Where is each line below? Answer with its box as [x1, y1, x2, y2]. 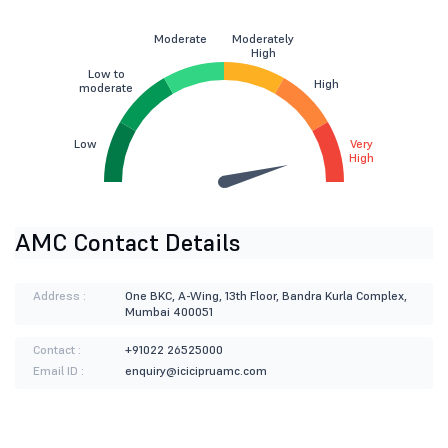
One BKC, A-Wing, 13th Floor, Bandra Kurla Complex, [124, 288, 407, 304]
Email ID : [33, 363, 84, 379]
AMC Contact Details [15, 227, 241, 259]
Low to [87, 66, 125, 82]
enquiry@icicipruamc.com [124, 363, 267, 379]
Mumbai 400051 [124, 304, 213, 320]
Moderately [232, 31, 294, 47]
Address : [33, 288, 86, 304]
